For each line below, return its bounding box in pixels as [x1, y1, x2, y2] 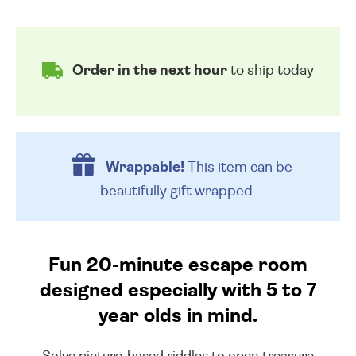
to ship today [227, 64, 314, 79]
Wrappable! [105, 160, 184, 175]
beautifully [100, 184, 170, 199]
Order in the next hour [72, 64, 227, 79]
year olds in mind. [99, 307, 257, 327]
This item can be [184, 160, 292, 175]
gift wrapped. [170, 184, 256, 199]
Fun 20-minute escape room [48, 256, 308, 276]
